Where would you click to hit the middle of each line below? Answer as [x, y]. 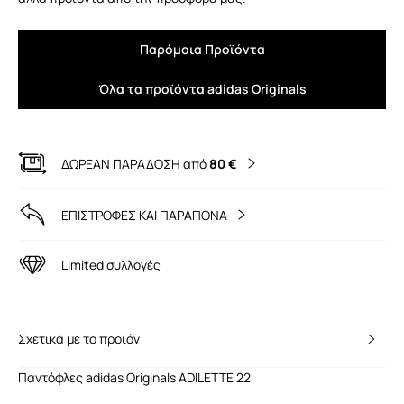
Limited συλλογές [111, 265]
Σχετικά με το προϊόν [79, 339]
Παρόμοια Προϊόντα [202, 50]
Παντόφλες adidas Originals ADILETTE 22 [134, 378]
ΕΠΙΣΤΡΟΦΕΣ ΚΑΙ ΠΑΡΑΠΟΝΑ [144, 216]
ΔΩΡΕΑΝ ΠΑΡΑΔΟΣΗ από [135, 164]
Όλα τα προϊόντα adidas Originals [202, 89]
